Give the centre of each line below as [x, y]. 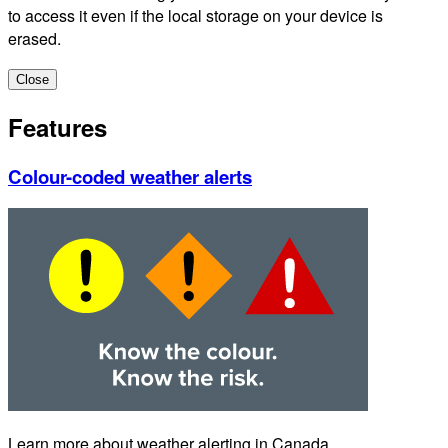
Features [57, 126]
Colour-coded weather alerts [130, 176]
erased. [34, 38]
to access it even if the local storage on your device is [195, 15]
